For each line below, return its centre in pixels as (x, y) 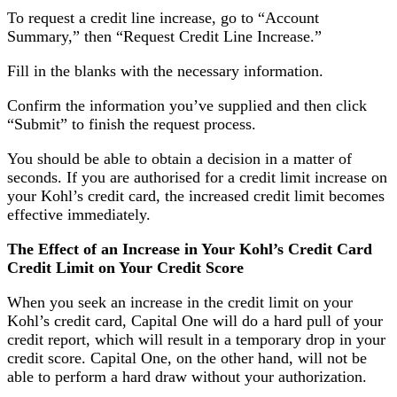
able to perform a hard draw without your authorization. (187, 376)
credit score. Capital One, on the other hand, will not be (187, 358)
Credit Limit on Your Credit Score (125, 267)
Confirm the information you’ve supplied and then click (187, 105)
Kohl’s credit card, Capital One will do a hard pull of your (195, 320)
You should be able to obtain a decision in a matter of (179, 158)
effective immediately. (79, 214)
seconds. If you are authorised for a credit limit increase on (197, 177)
